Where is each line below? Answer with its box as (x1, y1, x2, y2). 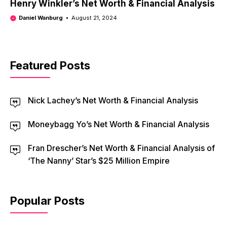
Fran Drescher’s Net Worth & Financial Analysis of (28, 143, 215, 153)
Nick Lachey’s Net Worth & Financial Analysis (28, 95, 198, 105)
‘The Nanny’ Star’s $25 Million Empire (28, 156, 170, 166)
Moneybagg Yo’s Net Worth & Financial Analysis (28, 119, 209, 129)
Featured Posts (10, 59, 90, 72)
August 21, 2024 (71, 14, 117, 21)
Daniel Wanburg (19, 14, 63, 21)
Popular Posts (10, 194, 85, 207)
